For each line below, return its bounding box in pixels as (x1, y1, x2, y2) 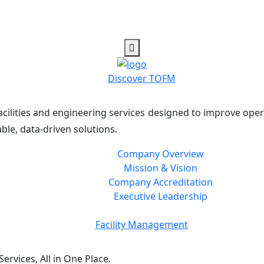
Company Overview (117, 147, 204, 161)
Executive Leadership (113, 190, 207, 203)
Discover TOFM (107, 72, 176, 85)
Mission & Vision (123, 161, 197, 175)
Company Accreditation (108, 176, 213, 189)
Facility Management (95, 218, 188, 232)
